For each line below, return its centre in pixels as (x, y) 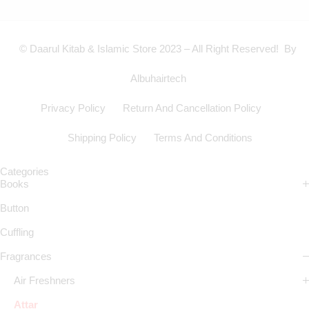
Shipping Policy (102, 138)
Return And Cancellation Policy (192, 108)
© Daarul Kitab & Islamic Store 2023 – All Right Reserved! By (158, 49)
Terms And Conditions (203, 138)
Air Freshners (44, 281)
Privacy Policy (73, 108)
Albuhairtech (158, 79)
